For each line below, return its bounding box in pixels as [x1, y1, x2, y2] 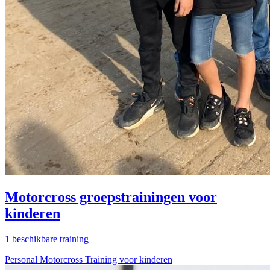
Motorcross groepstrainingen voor [5, 189, 217, 206]
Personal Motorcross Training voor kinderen [5, 254, 172, 265]
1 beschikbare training [5, 233, 89, 244]
